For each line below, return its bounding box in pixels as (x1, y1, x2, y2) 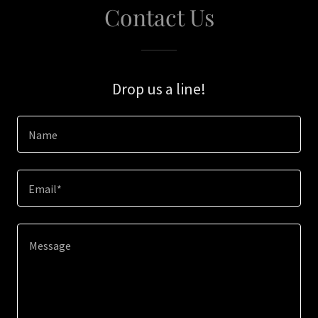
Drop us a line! (112, 79, 206, 99)
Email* (28, 182, 62, 197)
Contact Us (104, 1, 214, 32)
